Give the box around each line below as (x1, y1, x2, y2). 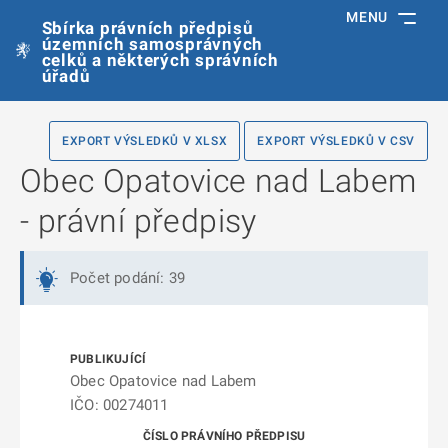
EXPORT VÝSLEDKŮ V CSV (257, 134, 415, 148)
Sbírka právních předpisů (41, 18, 254, 38)
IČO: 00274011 (70, 396, 169, 414)
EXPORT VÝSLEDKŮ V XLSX (62, 134, 228, 148)
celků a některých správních (41, 50, 279, 70)
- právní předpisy (20, 202, 257, 240)
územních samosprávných (41, 34, 264, 54)
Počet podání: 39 (70, 269, 185, 287)
